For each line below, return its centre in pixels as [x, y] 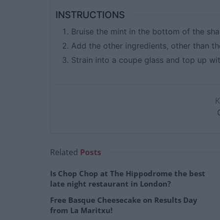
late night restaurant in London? [110, 183]
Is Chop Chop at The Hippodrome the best [128, 173]
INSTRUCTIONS [90, 15]
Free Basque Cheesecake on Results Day [124, 200]
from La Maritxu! [81, 210]
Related [64, 152]
